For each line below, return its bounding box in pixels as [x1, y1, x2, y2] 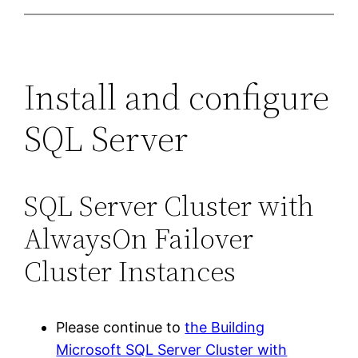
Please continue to [56, 318, 185, 336]
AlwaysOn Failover [24, 218, 254, 258]
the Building [185, 318, 265, 336]
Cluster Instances [24, 251, 237, 291]
